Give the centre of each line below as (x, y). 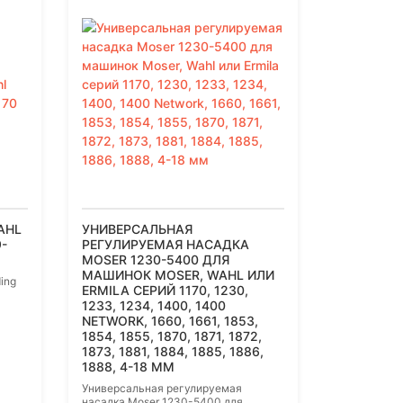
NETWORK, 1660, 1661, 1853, (170, 321)
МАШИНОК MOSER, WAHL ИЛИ (178, 275)
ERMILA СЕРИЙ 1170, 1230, (165, 291)
